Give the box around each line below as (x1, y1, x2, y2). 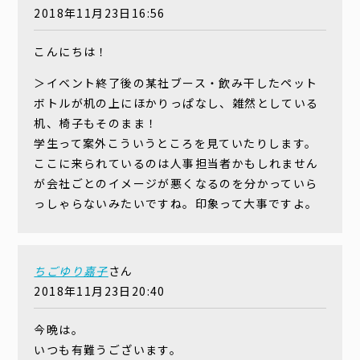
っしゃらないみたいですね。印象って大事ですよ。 (34, 195, 318, 212)
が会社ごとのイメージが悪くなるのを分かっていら (34, 175, 318, 192)
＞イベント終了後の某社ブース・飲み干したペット (34, 75, 318, 92)
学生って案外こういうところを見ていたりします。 (34, 135, 317, 152)
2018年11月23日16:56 (34, 5, 166, 22)
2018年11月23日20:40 (34, 283, 166, 300)
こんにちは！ (34, 43, 108, 60)
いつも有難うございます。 (34, 342, 182, 358)
